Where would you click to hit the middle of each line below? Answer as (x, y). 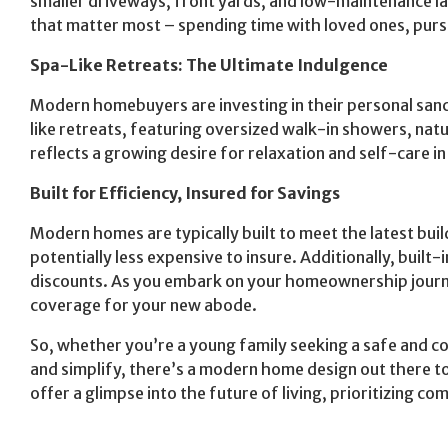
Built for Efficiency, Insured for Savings (185, 192)
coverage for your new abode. (143, 304)
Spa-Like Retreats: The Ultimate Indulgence (209, 64)
